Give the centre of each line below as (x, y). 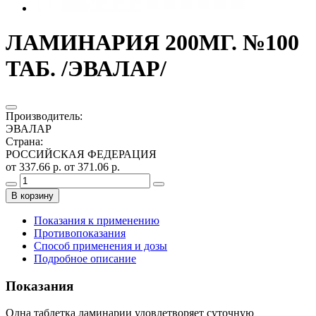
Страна (23, 141)
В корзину (32, 195)
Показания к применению (97, 220)
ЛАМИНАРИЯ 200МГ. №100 (152, 43)
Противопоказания (80, 233)
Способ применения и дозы (101, 245)
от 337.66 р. (35, 166)
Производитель (43, 116)
